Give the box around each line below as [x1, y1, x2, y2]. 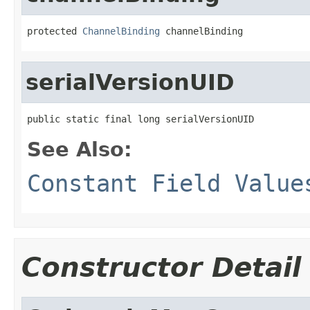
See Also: [27, 137, 132, 161]
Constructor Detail [21, 251, 301, 283]
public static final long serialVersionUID [27, 113, 254, 125]
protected [27, 25, 82, 37]
